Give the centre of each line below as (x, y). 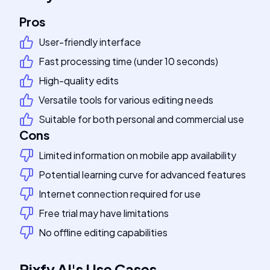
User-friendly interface (90, 42)
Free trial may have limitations (104, 213)
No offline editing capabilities (103, 232)
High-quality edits (79, 80)
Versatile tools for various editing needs (126, 100)
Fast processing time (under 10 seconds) (128, 61)
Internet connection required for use (120, 194)
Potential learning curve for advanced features (142, 174)
